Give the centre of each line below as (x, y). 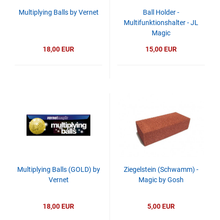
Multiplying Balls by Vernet (58, 12)
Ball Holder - (161, 12)
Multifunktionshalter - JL (161, 23)
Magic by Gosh (161, 180)
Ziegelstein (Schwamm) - (161, 169)
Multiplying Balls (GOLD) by (58, 169)
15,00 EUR (161, 49)
